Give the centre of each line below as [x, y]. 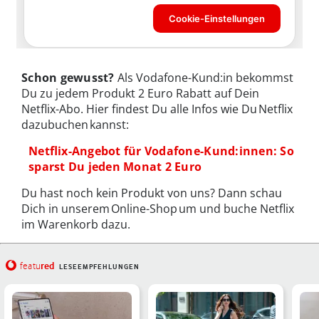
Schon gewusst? [68, 78]
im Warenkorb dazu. [76, 225]
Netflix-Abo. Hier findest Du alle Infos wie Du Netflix [157, 109]
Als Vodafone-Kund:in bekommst [204, 78]
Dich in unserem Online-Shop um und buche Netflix [158, 209]
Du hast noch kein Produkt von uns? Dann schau [152, 193]
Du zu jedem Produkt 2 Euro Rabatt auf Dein [140, 94]
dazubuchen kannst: [75, 125]
